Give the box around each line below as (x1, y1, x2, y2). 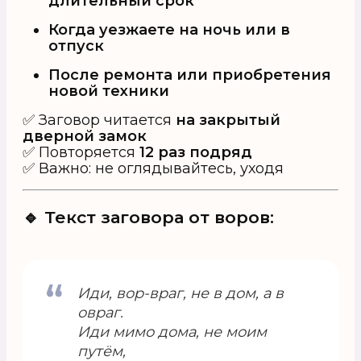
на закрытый (176, 111, 280, 130)
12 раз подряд (139, 143, 252, 162)
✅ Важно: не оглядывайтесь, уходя (23, 160, 284, 178)
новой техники (48, 82, 169, 101)
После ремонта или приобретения (48, 66, 331, 85)
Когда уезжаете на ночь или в (48, 21, 290, 39)
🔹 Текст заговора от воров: (23, 207, 274, 228)
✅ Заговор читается (23, 111, 176, 130)
